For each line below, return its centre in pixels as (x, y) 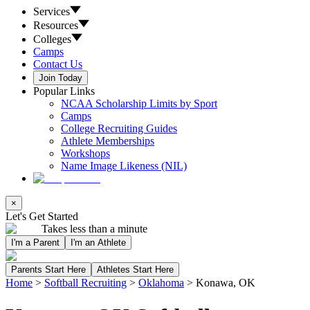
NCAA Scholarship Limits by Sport (139, 103)
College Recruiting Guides (119, 128)
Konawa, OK (226, 283)
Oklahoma (161, 283)
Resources (56, 25)
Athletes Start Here (135, 270)
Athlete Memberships (108, 141)
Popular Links (64, 91)
